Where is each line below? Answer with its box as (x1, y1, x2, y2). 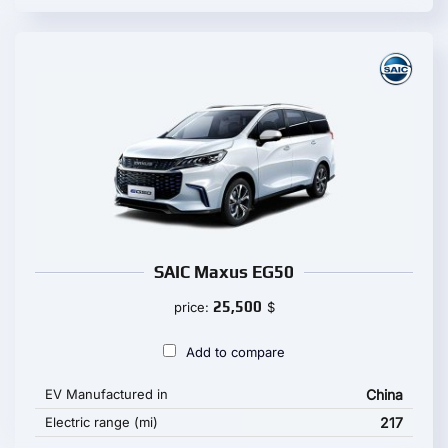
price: (173, 299, 213, 315)
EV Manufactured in (45, 386, 168, 402)
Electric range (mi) (45, 414, 158, 430)
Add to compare (186, 344, 285, 360)
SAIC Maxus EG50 (154, 262, 294, 282)
